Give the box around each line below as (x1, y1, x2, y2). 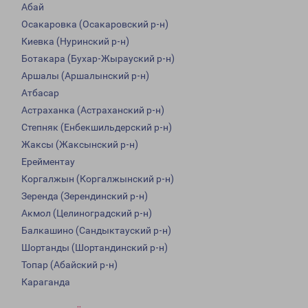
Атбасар (21, 87, 59, 99)
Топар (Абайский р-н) (21, 259, 118, 271)
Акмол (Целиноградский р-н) (21, 208, 152, 219)
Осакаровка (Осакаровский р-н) (21, 19, 168, 30)
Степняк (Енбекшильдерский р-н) (21, 122, 172, 133)
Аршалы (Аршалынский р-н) (21, 70, 149, 82)
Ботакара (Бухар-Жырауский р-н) (21, 53, 175, 65)
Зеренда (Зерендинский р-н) (21, 190, 148, 202)
